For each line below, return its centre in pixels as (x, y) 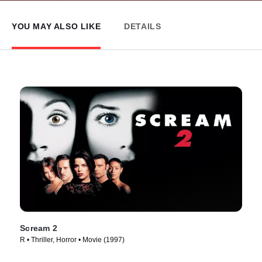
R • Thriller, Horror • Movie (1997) (72, 239)
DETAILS (143, 26)
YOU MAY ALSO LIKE (56, 26)
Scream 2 (39, 228)
